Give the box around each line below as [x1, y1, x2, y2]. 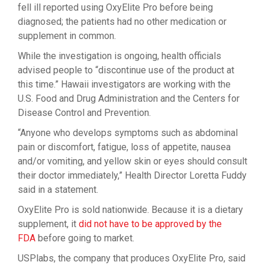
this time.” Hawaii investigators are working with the [18, 79, 231, 90]
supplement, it [18, 218, 79, 230]
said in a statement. [18, 184, 98, 195]
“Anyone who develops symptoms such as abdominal [18, 127, 238, 138]
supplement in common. [18, 30, 116, 41]
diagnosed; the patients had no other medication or [18, 16, 227, 27]
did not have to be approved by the [79, 218, 222, 230]
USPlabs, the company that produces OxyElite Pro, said [18, 253, 245, 264]
